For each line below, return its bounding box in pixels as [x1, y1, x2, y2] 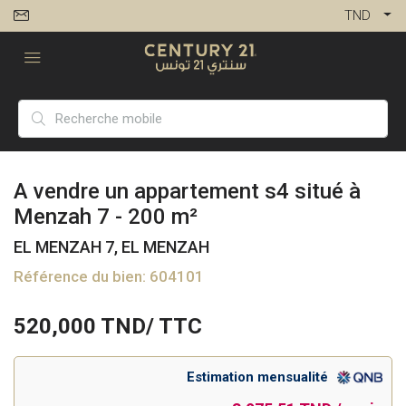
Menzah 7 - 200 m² [14, 204, 198, 229]
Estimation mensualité [187, 369, 328, 385]
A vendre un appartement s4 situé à [14, 179, 361, 204]
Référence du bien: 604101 [14, 267, 204, 285]
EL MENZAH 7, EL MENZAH [14, 237, 209, 256]
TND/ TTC [96, 314, 202, 339]
